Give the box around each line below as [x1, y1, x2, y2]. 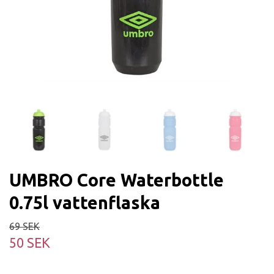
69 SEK [9, 220, 40, 232]
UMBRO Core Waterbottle [9, 169, 224, 190]
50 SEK [9, 235, 50, 250]
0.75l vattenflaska [9, 192, 160, 212]
